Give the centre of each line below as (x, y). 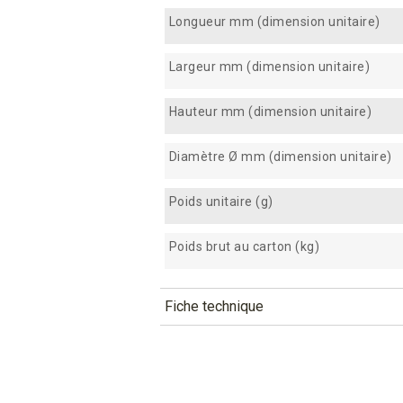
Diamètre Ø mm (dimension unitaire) (280, 156)
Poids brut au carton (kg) (244, 246)
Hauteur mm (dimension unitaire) (270, 111)
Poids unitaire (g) (221, 201)
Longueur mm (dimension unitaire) (274, 21)
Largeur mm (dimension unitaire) (269, 66)
